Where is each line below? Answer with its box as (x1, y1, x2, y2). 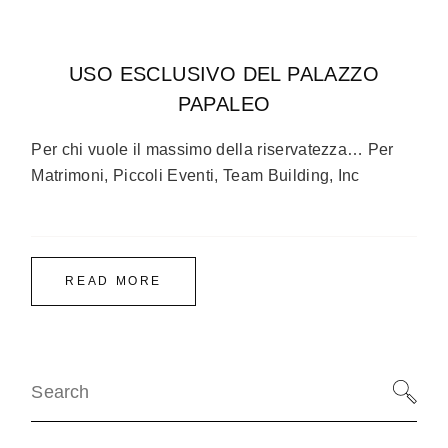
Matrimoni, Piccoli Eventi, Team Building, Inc (31, 166, 360, 184)
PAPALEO (177, 92, 271, 115)
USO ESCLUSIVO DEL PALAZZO (68, 62, 379, 85)
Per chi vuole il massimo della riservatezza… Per (31, 140, 394, 158)
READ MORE (65, 273, 163, 288)
